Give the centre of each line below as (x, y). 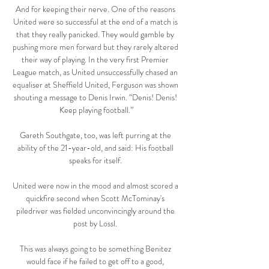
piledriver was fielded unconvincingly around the (95, 211)
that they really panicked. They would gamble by (95, 35)
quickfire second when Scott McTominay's (95, 198)
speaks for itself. (96, 161)
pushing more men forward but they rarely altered (95, 47)
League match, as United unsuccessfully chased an (95, 72)
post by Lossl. (96, 224)
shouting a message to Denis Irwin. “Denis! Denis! (95, 98)
